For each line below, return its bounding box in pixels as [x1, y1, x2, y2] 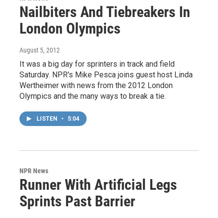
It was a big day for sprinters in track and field [19, 59, 175, 69]
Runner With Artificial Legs [19, 176, 177, 194]
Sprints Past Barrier [19, 193, 135, 210]
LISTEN [36, 115, 59, 123]
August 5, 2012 [19, 46, 60, 54]
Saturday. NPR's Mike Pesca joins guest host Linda [19, 70, 193, 80]
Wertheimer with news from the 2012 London [19, 81, 173, 91]
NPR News [19, 167, 48, 175]
